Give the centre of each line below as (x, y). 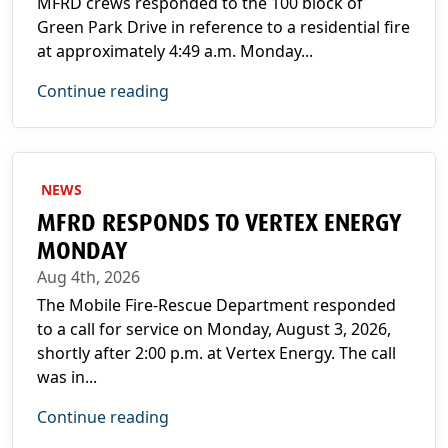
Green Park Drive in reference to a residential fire (223, 27)
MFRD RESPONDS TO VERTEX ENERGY (218, 223)
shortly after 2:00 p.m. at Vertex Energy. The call (216, 353)
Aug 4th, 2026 (88, 277)
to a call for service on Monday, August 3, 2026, (214, 329)
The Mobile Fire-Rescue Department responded (216, 305)
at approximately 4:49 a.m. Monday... (175, 51)
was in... (67, 377)
